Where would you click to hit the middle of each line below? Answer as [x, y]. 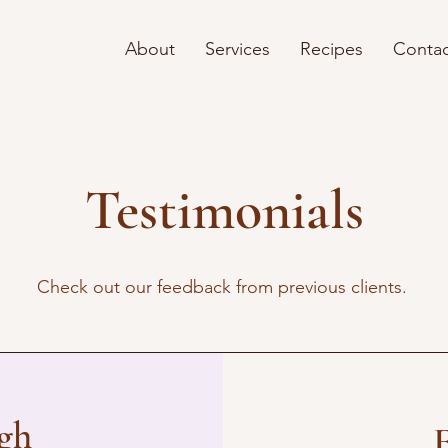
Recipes [331, 49]
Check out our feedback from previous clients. [224, 287]
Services [237, 49]
